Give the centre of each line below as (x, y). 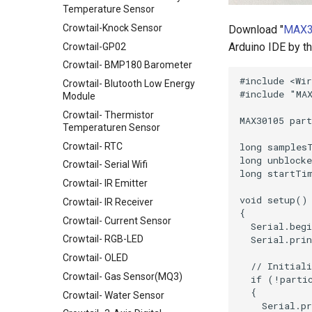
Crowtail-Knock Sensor (112, 28)
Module (79, 96)
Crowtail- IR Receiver (108, 202)
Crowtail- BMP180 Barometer (127, 65)
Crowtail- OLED (95, 258)
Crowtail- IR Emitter (105, 183)
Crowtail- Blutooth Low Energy (129, 84)
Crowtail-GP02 (94, 46)
